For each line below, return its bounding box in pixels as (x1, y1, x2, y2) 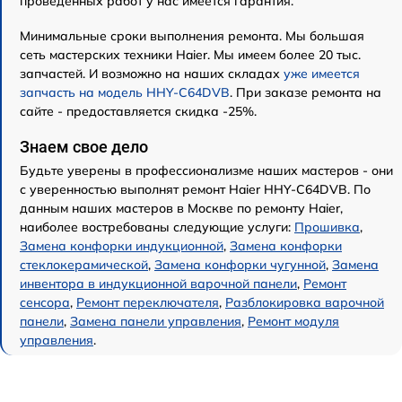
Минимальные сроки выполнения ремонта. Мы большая (20, 28, 364, 45)
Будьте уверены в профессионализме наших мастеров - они (20, 162, 393, 179)
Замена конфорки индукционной (20, 238, 223, 255)
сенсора (20, 294, 70, 311)
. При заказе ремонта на (230, 84, 381, 101)
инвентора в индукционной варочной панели (20, 275, 297, 293)
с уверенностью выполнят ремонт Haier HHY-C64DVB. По (20, 181, 371, 198)
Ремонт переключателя (76, 294, 219, 311)
